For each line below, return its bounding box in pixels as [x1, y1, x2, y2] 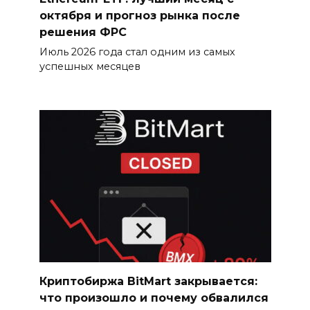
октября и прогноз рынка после [39, 8, 240, 22]
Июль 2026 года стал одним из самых [39, 46, 235, 59]
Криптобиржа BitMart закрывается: [39, 274, 257, 288]
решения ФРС [39, 25, 127, 39]
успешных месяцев [39, 60, 140, 73]
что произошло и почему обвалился [39, 291, 268, 304]
